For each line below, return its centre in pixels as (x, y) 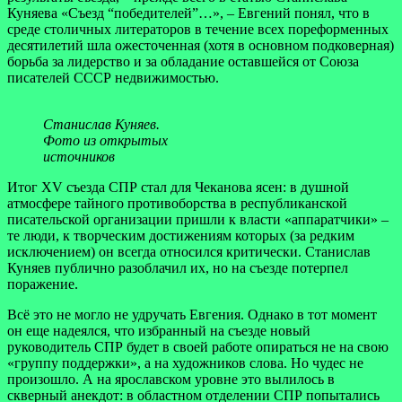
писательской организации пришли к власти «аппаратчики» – (198, 219)
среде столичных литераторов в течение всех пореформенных (198, 29)
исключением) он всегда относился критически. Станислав (189, 251)
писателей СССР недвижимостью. (113, 77)
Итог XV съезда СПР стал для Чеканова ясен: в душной (178, 187)
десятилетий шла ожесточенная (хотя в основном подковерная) (201, 45)
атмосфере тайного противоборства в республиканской (177, 203)
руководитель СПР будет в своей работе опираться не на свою (198, 346)
